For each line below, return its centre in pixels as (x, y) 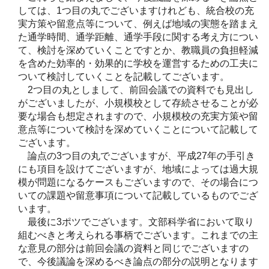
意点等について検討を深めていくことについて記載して (138, 129)
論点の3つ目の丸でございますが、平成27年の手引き (137, 156)
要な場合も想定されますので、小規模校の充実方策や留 (138, 116)
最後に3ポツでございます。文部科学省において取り (136, 222)
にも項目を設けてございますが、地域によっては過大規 (138, 169)
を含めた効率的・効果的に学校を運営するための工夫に (138, 63)
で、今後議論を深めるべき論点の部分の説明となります (138, 261)
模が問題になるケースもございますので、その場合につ (138, 182)
